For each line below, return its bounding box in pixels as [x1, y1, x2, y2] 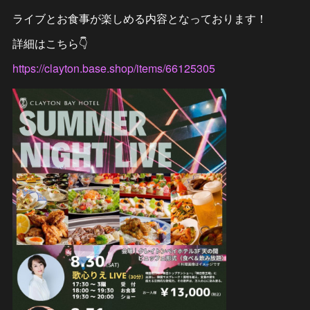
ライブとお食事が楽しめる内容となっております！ [12, 10, 267, 27]
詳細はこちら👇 [12, 35, 88, 52]
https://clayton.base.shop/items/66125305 [12, 60, 215, 77]
